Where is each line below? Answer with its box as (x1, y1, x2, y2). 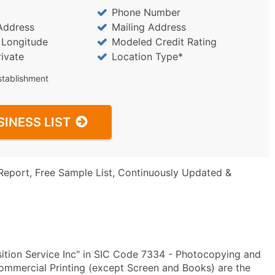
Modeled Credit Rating (111, 36, 217, 48)
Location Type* (111, 50, 183, 63)
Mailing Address (111, 21, 186, 33)
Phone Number (111, 6, 180, 18)
